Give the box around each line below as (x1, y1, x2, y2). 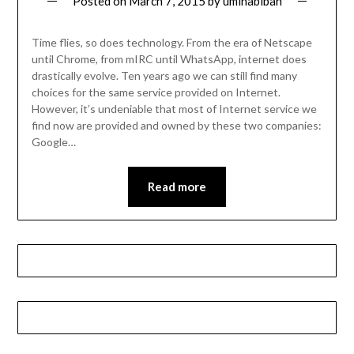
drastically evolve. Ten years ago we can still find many (31, 69, 297, 83)
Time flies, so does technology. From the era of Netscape (31, 36, 312, 50)
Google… (31, 135, 76, 149)
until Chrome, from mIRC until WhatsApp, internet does (31, 52, 307, 66)
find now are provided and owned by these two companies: (31, 119, 322, 133)
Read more (148, 179, 206, 194)
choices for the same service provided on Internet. (31, 85, 281, 100)
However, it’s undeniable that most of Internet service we (31, 102, 317, 116)
